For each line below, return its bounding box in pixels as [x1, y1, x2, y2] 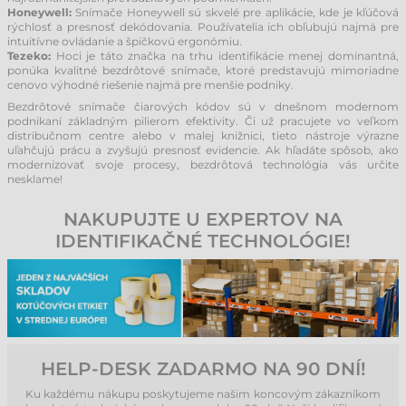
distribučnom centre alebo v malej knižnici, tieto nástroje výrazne [7, 129, 399, 142]
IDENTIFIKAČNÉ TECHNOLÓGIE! [55, 230, 351, 252]
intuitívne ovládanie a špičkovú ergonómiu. [7, 34, 242, 48]
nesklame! [7, 172, 63, 186]
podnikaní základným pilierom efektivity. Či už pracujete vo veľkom [7, 114, 399, 128]
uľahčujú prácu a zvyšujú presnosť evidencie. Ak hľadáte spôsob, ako [7, 143, 399, 157]
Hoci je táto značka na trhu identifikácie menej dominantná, [51, 49, 399, 63]
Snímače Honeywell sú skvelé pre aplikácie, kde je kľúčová [72, 5, 399, 19]
